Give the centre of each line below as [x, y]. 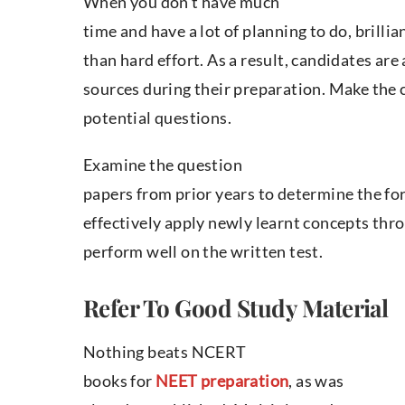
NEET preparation [222, 381]
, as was [316, 381]
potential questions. [157, 118]
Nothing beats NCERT [165, 352]
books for [119, 381]
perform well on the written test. [203, 252]
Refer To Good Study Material [236, 308]
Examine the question [163, 165]
